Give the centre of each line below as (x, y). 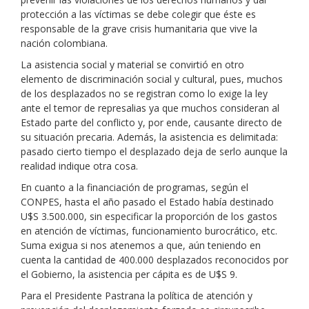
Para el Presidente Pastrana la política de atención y (137, 296)
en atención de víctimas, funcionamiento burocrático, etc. (149, 231)
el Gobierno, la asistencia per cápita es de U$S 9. (129, 274)
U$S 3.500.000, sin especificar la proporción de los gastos (149, 216)
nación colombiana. (64, 43)
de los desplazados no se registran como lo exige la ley (144, 93)
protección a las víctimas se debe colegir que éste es (138, 14)
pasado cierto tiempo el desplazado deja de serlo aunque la (154, 151)
